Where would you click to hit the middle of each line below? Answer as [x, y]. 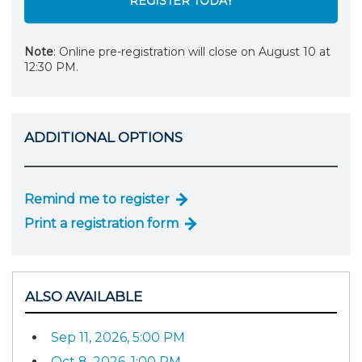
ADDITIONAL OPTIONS [103, 138]
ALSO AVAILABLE [84, 296]
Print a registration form [101, 223]
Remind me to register [97, 199]
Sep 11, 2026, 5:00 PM [118, 338]
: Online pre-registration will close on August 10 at [192, 52]
